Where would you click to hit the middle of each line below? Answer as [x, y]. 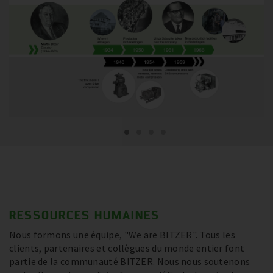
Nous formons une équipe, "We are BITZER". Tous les [122, 235]
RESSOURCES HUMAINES [84, 215]
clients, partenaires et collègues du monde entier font [127, 248]
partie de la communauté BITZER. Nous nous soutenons [130, 262]
